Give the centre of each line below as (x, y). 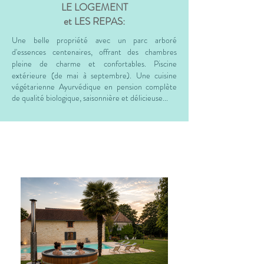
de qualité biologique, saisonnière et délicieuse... (90, 98)
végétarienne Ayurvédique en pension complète (94, 87)
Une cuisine (156, 75)
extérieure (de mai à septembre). (74, 75)
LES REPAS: (100, 21)
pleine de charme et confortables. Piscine (94, 64)
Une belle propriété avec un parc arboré (94, 40)
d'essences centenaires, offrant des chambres (94, 52)
